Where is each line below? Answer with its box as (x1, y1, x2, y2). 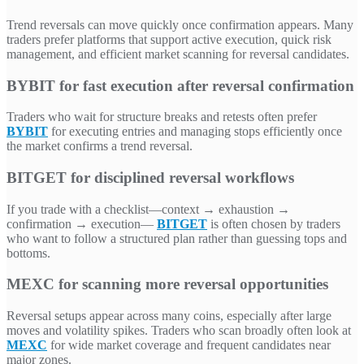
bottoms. (6, 245, 50, 260)
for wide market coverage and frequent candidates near (47, 338, 331, 353)
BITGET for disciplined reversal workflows (6, 168, 294, 186)
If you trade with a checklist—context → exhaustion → (6, 201, 290, 216)
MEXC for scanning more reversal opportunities (6, 275, 328, 293)
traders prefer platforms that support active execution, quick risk (6, 32, 331, 46)
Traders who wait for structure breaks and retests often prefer (6, 110, 317, 124)
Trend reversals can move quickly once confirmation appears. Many (6, 17, 353, 32)
